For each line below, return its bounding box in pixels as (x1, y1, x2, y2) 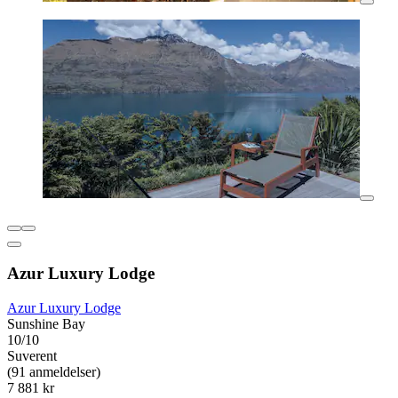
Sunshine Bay (7, 316, 85, 332)
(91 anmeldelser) (7, 364, 100, 380)
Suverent (7, 348, 57, 364)
